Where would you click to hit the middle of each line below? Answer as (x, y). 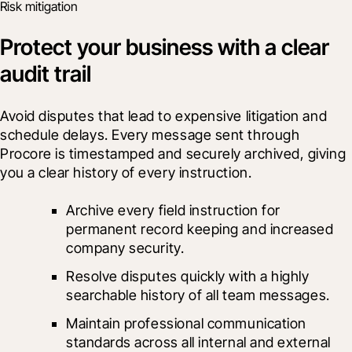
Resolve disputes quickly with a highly (188, 277)
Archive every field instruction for (173, 211)
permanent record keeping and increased (200, 229)
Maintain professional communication (186, 324)
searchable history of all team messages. (198, 295)
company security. (125, 248)
